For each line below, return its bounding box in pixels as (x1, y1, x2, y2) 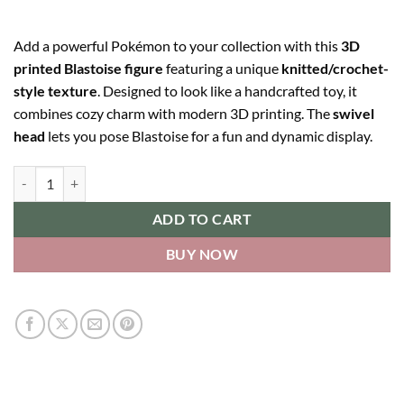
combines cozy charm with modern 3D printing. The (14, 105, 333, 123)
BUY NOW (165, 245, 239, 262)
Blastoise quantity (13, 167, 113, 183)
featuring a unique (163, 60, 281, 78)
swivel (333, 105, 374, 123)
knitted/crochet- (281, 60, 389, 78)
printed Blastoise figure (14, 60, 163, 78)
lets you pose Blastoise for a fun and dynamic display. (45, 127, 372, 145)
